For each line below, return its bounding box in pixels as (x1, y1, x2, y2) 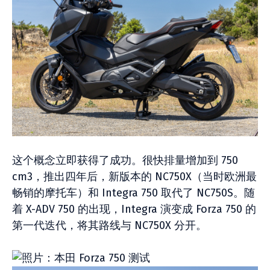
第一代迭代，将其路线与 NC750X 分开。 (12, 219, 207, 232)
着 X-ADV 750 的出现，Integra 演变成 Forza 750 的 (12, 202, 256, 216)
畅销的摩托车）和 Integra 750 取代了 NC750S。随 (12, 186, 255, 199)
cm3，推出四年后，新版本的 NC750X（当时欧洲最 (12, 170, 257, 183)
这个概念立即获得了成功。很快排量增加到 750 (12, 154, 238, 167)
